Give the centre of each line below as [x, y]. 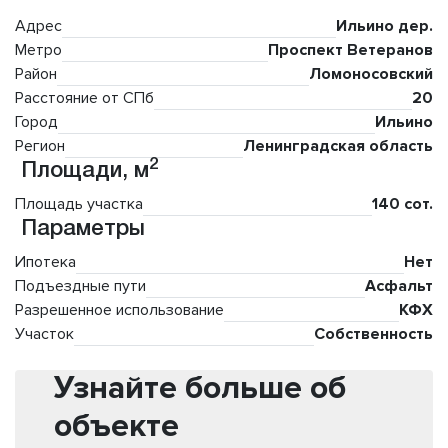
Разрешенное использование [119, 310]
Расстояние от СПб [84, 98]
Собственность [373, 334]
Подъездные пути [80, 286]
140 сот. [402, 204]
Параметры [80, 229]
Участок [44, 334]
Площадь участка [79, 204]
